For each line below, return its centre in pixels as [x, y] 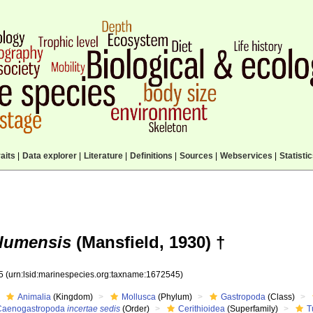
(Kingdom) [72, 297]
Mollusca [139, 297]
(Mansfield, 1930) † [148, 242]
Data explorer [49, 156]
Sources [196, 156]
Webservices [246, 156]
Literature [103, 156]
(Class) [281, 297]
